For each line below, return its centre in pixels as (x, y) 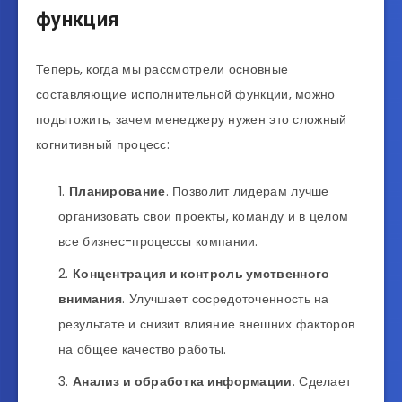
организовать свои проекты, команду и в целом (204, 216)
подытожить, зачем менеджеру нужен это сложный (192, 119)
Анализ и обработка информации (182, 381)
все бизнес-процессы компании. (164, 241)
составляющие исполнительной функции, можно (186, 94)
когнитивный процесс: (103, 144)
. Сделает (322, 381)
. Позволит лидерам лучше (247, 191)
